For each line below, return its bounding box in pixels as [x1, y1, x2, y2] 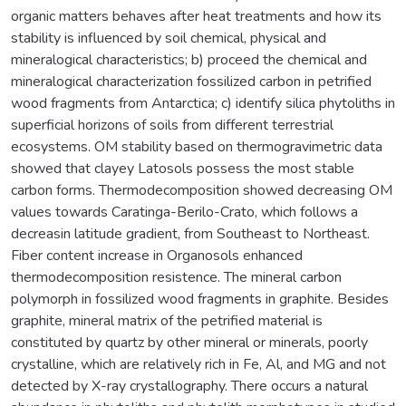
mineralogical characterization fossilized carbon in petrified [11, 71, 372, 92]
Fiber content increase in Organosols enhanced [11, 245, 303, 266]
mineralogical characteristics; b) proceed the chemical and [11, 49, 367, 70]
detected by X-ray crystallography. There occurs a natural [11, 375, 368, 396]
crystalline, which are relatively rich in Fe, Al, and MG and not [11, 353, 386, 374]
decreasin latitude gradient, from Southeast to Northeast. [11, 223, 370, 244]
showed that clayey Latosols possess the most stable [11, 158, 354, 179]
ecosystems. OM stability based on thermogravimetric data [11, 136, 382, 157]
